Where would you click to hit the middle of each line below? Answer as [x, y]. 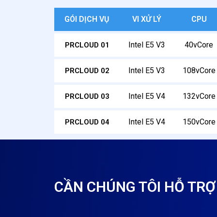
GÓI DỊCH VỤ [87, 19]
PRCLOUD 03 [87, 96]
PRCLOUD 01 [87, 45]
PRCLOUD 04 [87, 122]
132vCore [199, 96]
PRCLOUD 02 [87, 70]
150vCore [199, 122]
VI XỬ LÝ [147, 19]
